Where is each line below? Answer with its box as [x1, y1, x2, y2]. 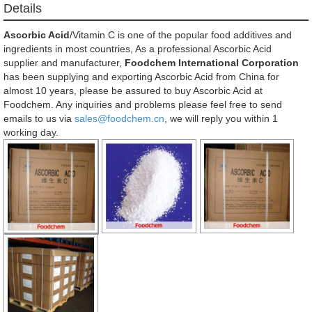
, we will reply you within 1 [164, 112, 278, 124]
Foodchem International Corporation [125, 56, 299, 68]
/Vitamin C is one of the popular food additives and [70, 29, 292, 40]
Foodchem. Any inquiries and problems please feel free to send [3, 98, 282, 110]
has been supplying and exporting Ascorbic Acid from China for [3, 70, 279, 82]
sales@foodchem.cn [75, 112, 164, 124]
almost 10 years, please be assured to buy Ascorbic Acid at [3, 84, 263, 96]
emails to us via [3, 112, 75, 124]
